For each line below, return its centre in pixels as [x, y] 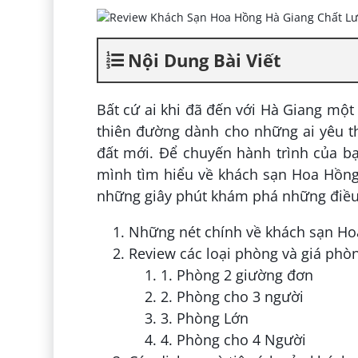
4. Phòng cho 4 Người [233, 339]
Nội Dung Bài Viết [204, 60]
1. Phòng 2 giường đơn [237, 274]
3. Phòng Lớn [204, 318]
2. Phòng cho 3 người [232, 296]
